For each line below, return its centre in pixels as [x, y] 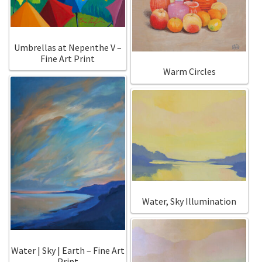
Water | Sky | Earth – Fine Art [68, 250]
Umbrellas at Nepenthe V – [68, 47]
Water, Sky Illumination [189, 201]
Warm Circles [189, 72]
